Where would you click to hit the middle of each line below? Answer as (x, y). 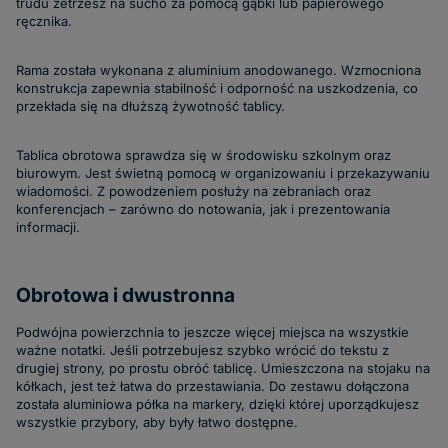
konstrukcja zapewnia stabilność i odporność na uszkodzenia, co (217, 87)
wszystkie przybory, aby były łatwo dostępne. (157, 422)
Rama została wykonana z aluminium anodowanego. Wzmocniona (218, 69)
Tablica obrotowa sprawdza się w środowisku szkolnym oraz (203, 154)
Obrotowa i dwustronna (125, 294)
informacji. (48, 226)
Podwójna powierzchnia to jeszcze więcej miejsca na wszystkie (212, 332)
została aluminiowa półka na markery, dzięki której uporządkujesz (217, 404)
